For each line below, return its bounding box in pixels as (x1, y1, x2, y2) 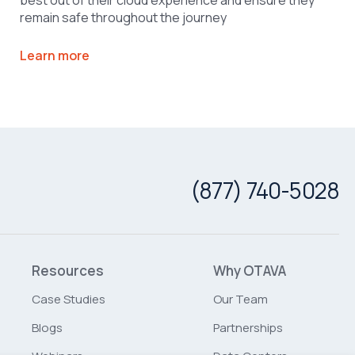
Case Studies (32, 290, 105, 307)
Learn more (20, 46, 90, 64)
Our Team (213, 290, 268, 307)
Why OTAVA (213, 261, 286, 280)
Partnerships (213, 319, 283, 336)
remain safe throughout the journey (20, 8, 227, 26)
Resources (32, 261, 104, 280)
